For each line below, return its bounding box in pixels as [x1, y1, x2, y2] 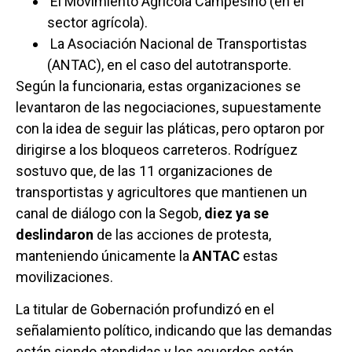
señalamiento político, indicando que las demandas [16, 322, 332, 339]
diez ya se [204, 204, 269, 222]
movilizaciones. [16, 268, 113, 285]
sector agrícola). [47, 13, 148, 31]
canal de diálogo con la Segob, [16, 204, 204, 222]
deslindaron [16, 225, 93, 243]
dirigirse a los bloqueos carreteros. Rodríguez [16, 141, 298, 158]
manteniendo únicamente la [16, 247, 192, 264]
